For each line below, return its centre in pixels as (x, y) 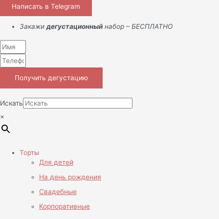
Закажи (33, 27)
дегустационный (75, 27)
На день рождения (70, 177)
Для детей (56, 162)
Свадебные (58, 192)
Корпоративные (65, 207)
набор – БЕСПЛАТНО (138, 27)
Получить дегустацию (51, 77)
